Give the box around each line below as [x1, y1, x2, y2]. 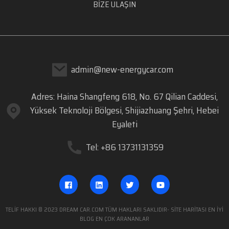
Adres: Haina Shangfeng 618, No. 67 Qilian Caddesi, [31, 89, 218, 104]
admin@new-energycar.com [71, 62, 174, 77]
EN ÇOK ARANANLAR [95, 213, 149, 223]
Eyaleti [111, 117, 138, 132]
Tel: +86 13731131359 [85, 140, 164, 155]
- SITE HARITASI [167, 204, 207, 214]
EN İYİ [208, 204, 223, 214]
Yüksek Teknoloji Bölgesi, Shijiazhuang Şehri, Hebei [30, 103, 219, 118]
